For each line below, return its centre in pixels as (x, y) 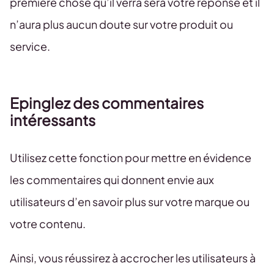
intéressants (53, 120)
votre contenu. (48, 224)
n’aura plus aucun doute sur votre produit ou (121, 24)
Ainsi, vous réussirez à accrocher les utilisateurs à (133, 258)
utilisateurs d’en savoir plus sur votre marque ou (130, 202)
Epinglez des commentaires (107, 103)
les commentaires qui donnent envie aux (112, 180)
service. (30, 46)
